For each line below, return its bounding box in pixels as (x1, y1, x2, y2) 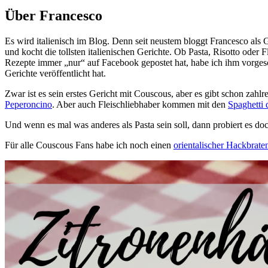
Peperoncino (5, 99, 52, 110)
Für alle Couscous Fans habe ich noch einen (5, 140, 173, 151)
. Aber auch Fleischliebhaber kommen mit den (52, 99, 228, 110)
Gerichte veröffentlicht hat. (5, 68, 106, 79)
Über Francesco (5, 8, 102, 24)
